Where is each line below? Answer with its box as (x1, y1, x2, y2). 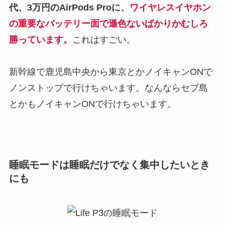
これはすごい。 (72, 35, 136, 45)
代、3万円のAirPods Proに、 (9, 3, 130, 13)
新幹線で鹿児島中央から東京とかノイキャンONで (9, 67, 212, 77)
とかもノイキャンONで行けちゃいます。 (9, 99, 176, 109)
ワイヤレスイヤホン (129, 3, 211, 13)
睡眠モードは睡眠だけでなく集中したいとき (9, 159, 210, 170)
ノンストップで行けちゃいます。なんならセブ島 (9, 83, 208, 93)
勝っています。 (9, 35, 72, 45)
